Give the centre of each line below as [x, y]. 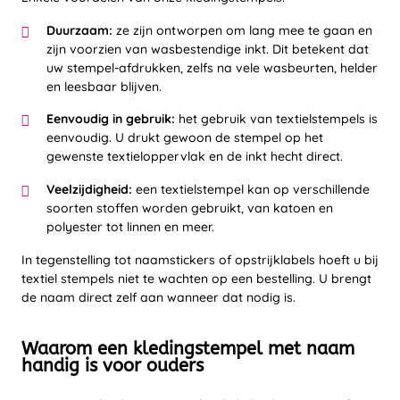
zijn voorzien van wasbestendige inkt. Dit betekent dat [208, 49]
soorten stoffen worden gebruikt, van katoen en [190, 208]
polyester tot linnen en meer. [130, 227]
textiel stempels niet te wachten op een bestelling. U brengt [196, 279]
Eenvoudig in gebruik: [111, 119]
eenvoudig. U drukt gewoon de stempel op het [185, 138]
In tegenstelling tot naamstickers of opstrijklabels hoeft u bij [200, 260]
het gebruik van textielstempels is [276, 119]
